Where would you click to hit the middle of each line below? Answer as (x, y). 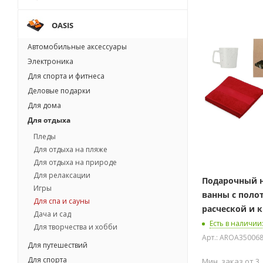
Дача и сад (52, 214)
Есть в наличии (236, 224)
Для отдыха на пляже (70, 149)
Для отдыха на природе (75, 162)
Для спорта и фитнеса (66, 76)
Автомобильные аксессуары (77, 47)
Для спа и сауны (62, 201)
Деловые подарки (59, 91)
